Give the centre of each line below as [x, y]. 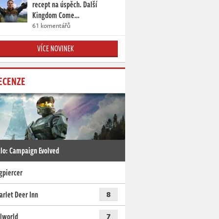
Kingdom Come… [56, 15]
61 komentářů [51, 25]
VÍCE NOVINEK [55, 48]
